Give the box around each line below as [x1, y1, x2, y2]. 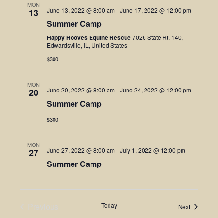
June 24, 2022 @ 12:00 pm [119, 86, 191, 94]
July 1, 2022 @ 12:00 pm [119, 146, 185, 154]
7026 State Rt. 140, [132, 33, 183, 41]
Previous [27, 201, 58, 212]
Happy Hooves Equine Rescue [46, 33, 132, 42]
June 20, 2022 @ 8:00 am [46, 86, 115, 94]
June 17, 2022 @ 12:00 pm [119, 6, 191, 14]
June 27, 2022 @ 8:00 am [46, 146, 115, 154]
